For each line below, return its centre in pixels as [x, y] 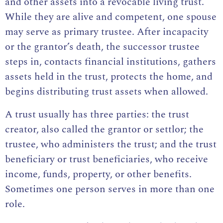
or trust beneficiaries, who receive [131, 160]
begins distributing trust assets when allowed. [107, 92]
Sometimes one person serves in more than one [110, 189]
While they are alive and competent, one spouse [111, 17]
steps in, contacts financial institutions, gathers [111, 62]
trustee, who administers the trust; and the [100, 145]
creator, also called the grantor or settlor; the [104, 130]
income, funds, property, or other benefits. [98, 174]
